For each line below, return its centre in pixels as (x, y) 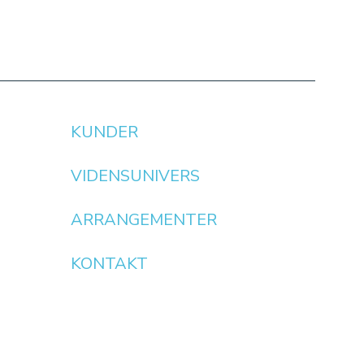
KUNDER (105, 132)
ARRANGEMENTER (144, 219)
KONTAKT (110, 263)
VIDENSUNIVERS (136, 175)
